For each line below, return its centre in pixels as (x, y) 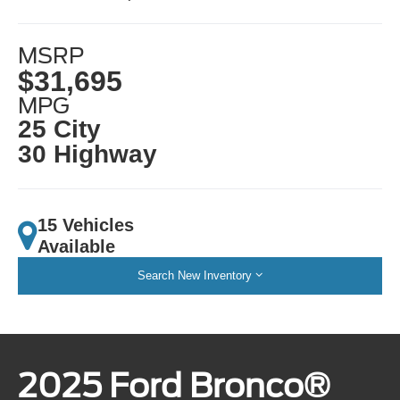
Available (77, 246)
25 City (60, 129)
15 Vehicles (86, 225)
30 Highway (88, 154)
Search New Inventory (195, 275)
